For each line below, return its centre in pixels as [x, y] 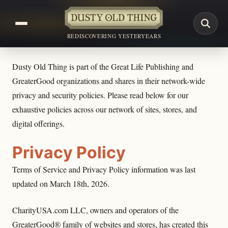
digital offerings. [38, 123]
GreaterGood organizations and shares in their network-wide [109, 81]
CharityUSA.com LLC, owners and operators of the [95, 210]
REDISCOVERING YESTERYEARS [114, 36]
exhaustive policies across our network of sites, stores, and [105, 109]
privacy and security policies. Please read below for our [100, 95]
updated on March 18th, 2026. [61, 183]
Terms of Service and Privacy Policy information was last [104, 169]
